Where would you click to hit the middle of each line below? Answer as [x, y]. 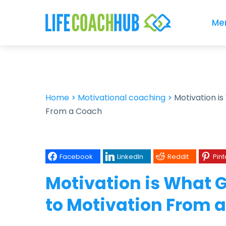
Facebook [76, 156]
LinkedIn [130, 156]
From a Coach [74, 111]
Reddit [178, 156]
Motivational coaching [122, 98]
